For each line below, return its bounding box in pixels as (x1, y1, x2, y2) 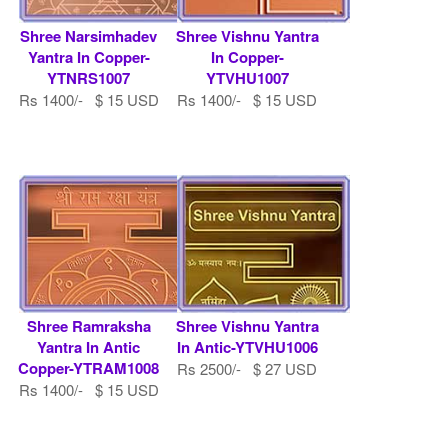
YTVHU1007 (205, 66, 289, 89)
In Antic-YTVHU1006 (176, 335, 318, 358)
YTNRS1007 (47, 66, 131, 89)
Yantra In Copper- (27, 45, 150, 68)
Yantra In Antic (37, 335, 141, 358)
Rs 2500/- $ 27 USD (177, 357, 318, 379)
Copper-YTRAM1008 (18, 356, 160, 379)
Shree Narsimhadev (20, 24, 158, 47)
